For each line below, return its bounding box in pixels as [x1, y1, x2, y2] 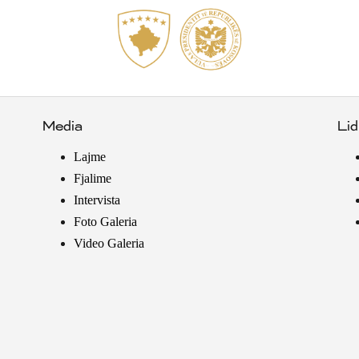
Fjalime [73, 171, 111, 185]
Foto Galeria [73, 214, 137, 228]
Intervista [73, 192, 120, 207]
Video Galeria [73, 236, 144, 250]
